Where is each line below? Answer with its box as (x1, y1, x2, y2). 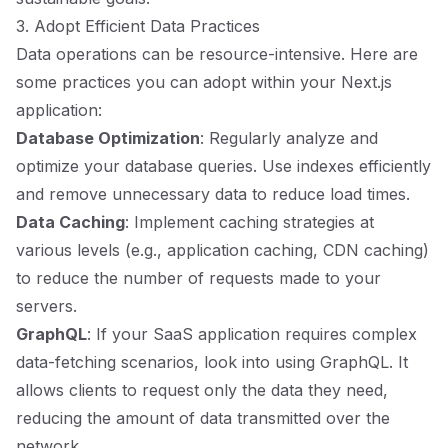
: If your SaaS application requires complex (87, 324, 417, 344)
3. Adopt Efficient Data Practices (16, 16, 260, 36)
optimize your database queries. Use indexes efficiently (16, 156, 431, 176)
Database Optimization (16, 128, 200, 148)
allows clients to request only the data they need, (16, 380, 388, 400)
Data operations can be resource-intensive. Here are (16, 44, 418, 64)
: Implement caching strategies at (125, 212, 374, 232)
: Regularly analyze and (200, 128, 378, 148)
